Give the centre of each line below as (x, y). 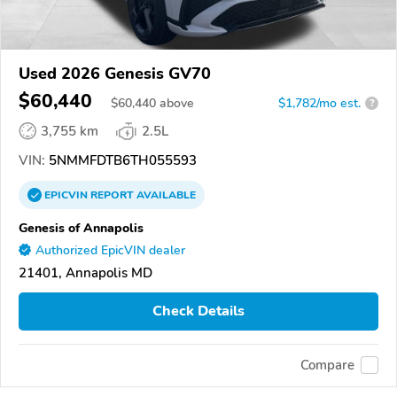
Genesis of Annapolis (81, 227)
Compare (327, 366)
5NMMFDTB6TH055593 (121, 160)
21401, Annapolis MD (86, 272)
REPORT (112, 195)
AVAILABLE (165, 195)
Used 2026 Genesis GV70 (115, 73)
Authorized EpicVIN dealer (110, 250)
